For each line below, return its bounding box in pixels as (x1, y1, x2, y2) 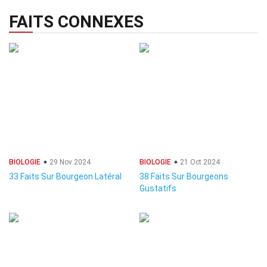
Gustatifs (139, 184, 176, 193)
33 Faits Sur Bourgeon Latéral (9, 172, 122, 181)
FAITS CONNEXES (9, 12, 144, 32)
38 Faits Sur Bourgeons (139, 172, 228, 181)
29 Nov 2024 (48, 158, 91, 166)
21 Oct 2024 (178, 158, 220, 166)
